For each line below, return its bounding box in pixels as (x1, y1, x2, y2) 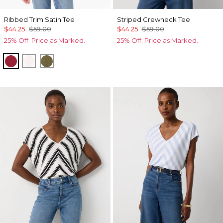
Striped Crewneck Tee (116, 15, 190, 23)
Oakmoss (47, 56, 83, 65)
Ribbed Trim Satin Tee (4, 15, 75, 23)
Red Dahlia (11, 56, 54, 65)
